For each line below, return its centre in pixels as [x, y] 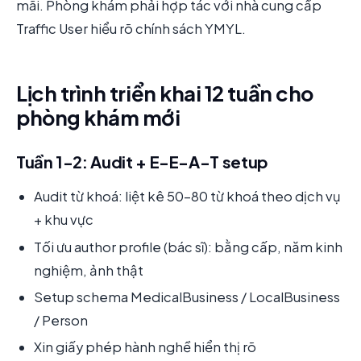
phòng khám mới [98, 117]
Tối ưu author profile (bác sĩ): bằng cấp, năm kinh [188, 247]
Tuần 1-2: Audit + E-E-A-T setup [142, 161]
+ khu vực [64, 220]
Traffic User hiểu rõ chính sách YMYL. [131, 28]
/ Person [61, 320]
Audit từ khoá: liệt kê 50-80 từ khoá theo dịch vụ [187, 197]
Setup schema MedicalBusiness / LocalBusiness [187, 297]
